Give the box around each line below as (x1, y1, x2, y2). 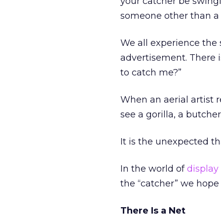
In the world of (120, 163, 187, 174)
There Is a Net (120, 205, 185, 216)
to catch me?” (120, 67, 182, 78)
